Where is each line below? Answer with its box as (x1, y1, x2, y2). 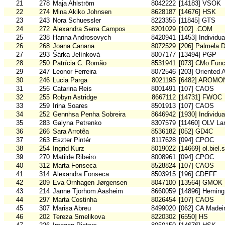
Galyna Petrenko (53, 119, 101, 127)
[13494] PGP (179, 51, 216, 59)
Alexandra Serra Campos (53, 25, 126, 33)
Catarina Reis (53, 85, 92, 93)
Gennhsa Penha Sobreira (53, 110, 126, 119)
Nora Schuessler (53, 17, 101, 25)
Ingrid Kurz (53, 145, 84, 153)
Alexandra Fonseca (53, 170, 109, 178)
